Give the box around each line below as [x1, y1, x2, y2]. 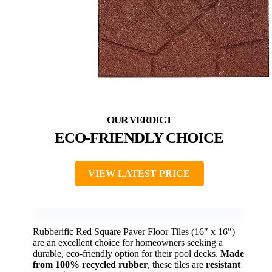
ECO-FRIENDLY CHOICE [55, 129, 223, 146]
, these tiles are [148, 259, 206, 270]
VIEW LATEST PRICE [88, 168, 190, 178]
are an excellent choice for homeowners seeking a [33, 237, 223, 248]
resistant [206, 259, 240, 270]
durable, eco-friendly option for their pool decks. [33, 248, 220, 259]
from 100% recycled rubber [33, 259, 148, 270]
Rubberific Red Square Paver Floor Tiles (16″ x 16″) [33, 226, 235, 237]
